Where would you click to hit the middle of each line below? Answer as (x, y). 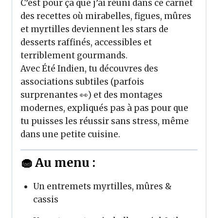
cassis (45, 200)
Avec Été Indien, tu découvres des (89, 68)
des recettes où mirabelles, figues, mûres (106, 16)
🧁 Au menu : (58, 163)
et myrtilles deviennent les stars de (94, 29)
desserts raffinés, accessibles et (86, 42)
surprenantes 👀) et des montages (91, 95)
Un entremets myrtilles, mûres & (102, 186)
